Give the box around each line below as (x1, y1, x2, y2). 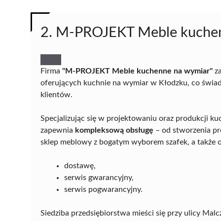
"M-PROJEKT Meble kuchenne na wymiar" (62, 67, 213, 75)
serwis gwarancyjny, (64, 174, 134, 182)
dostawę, (64, 162, 96, 170)
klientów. (40, 91, 73, 99)
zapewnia (40, 126, 75, 135)
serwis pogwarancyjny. (64, 185, 143, 194)
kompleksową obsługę (75, 126, 153, 135)
